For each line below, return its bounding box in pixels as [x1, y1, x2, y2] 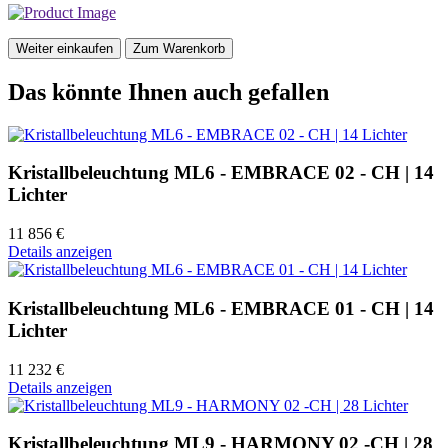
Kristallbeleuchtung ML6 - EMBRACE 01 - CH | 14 [8, 297, 434, 319]
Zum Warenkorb [133, 40, 225, 56]
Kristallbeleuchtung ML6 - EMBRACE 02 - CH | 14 [8, 162, 434, 184]
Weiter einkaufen [16, 40, 113, 56]
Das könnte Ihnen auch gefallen [8, 78, 329, 105]
